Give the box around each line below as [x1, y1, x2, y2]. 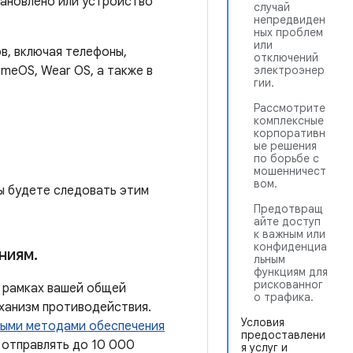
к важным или [254, 227, 325, 241]
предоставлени [241, 328, 325, 342]
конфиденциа [254, 240, 327, 254]
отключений [254, 50, 318, 65]
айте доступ [254, 214, 321, 229]
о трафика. [254, 290, 314, 304]
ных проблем [254, 25, 323, 39]
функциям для [254, 265, 328, 279]
